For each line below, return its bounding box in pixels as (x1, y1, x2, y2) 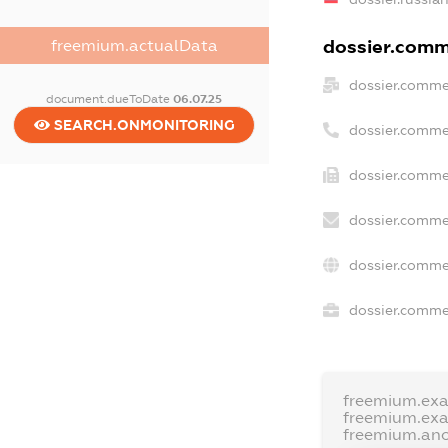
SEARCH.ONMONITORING (49, 116, 235, 133)
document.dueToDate (46, 91, 174, 106)
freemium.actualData (50, 36, 218, 54)
